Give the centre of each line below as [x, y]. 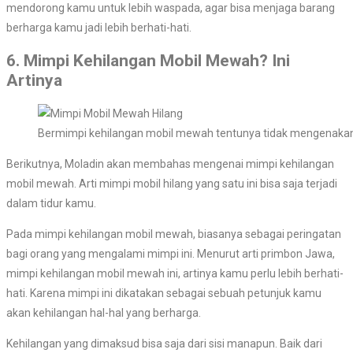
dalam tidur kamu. [51, 204]
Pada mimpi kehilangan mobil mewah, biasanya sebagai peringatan [174, 234]
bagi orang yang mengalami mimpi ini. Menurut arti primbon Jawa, [171, 254]
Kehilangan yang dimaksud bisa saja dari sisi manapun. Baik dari [164, 344]
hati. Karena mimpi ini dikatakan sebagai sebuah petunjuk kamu [164, 294]
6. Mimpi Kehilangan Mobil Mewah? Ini [148, 61]
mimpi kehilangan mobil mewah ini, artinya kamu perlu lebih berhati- [175, 274]
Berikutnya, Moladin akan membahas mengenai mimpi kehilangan [170, 164]
